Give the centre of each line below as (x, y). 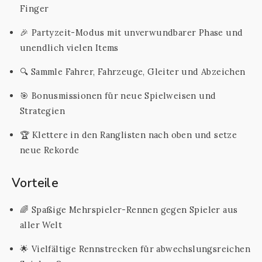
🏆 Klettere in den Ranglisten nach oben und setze (129, 135)
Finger (35, 8)
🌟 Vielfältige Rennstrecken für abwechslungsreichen (135, 249)
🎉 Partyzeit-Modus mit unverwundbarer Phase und (132, 32)
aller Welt (41, 225)
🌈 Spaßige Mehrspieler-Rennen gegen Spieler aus (129, 210)
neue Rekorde (50, 150)
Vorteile (35, 183)
